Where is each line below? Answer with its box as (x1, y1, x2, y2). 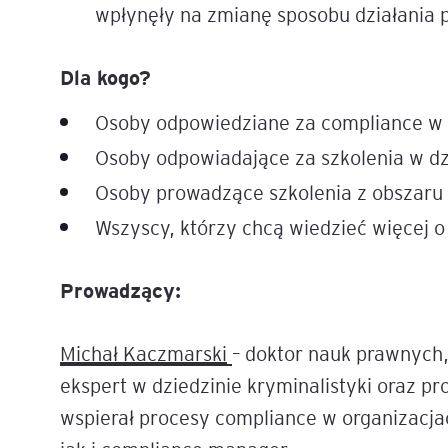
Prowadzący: (60, 277, 181, 303)
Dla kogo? (60, 64, 151, 90)
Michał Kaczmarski (60, 340, 227, 366)
